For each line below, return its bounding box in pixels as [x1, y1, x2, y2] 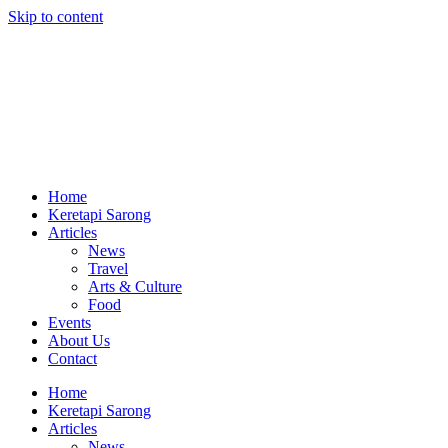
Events [48, 314, 91, 331]
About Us [48, 332, 110, 349]
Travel [88, 260, 128, 277]
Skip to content [8, 8, 103, 25]
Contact [48, 350, 97, 367]
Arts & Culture [88, 278, 182, 295]
